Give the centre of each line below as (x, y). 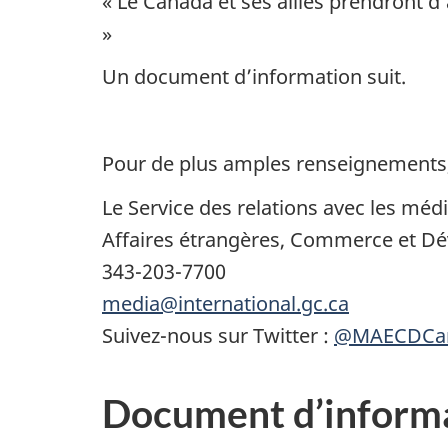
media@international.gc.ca (225, 303)
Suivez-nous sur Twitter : (218, 335)
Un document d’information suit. (254, 76)
